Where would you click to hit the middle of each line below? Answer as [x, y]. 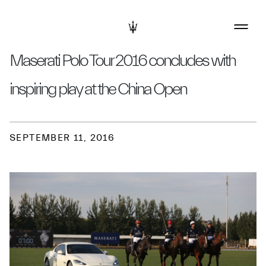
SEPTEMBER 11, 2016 [62, 138]
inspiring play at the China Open [98, 89]
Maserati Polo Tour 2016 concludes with [122, 61]
